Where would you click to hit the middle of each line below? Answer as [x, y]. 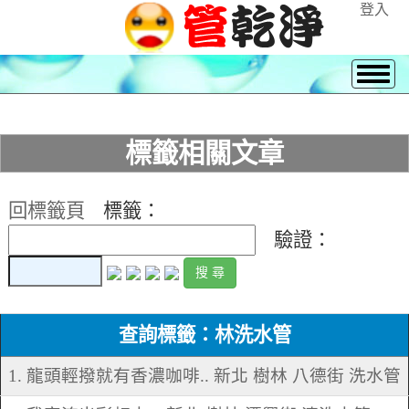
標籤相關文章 [204, 153]
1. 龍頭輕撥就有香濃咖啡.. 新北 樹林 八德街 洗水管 [204, 376]
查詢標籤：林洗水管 [204, 336]
